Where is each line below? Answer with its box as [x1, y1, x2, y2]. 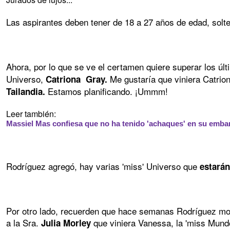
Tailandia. [6, 85, 45, 98]
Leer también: [6, 107, 58, 120]
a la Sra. [6, 216, 39, 229]
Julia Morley [39, 216, 93, 229]
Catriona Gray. [43, 72, 107, 85]
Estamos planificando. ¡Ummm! [45, 84, 168, 98]
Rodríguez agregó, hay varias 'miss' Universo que [6, 159, 200, 172]
